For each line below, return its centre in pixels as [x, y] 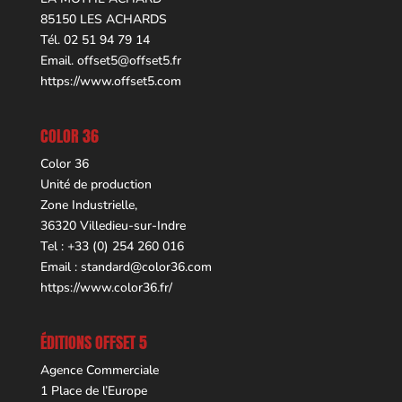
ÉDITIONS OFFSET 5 [93, 343]
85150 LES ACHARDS [103, 19]
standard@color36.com [146, 267]
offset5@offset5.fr [129, 60]
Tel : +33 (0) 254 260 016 [112, 247]
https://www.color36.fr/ [106, 288]
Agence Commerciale [99, 371]
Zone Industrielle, [88, 205]
